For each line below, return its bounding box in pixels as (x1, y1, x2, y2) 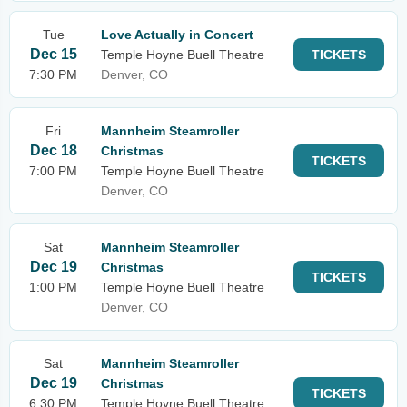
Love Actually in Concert (101, 27, 253, 42)
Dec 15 (29, 46, 77, 62)
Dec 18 (29, 143, 77, 158)
